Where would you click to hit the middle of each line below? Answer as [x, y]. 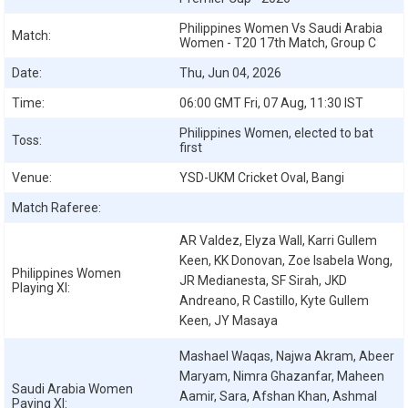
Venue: [32, 178]
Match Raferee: [56, 208]
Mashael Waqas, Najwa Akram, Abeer [287, 356]
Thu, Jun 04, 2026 [230, 73]
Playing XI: [41, 288]
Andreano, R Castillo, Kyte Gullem [274, 301]
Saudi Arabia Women [72, 389]
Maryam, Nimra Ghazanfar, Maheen [282, 376]
